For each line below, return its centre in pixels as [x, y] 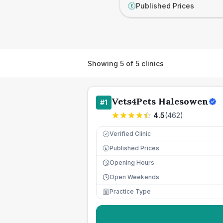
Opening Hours [132, 163]
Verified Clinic [130, 134]
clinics [152, 63]
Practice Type [130, 191]
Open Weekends [134, 177]
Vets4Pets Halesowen [160, 101]
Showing [104, 63]
